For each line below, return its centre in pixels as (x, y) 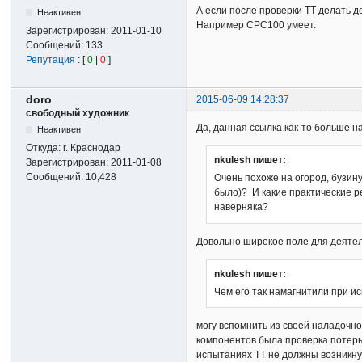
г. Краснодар (92, 147)
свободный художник (78, 113)
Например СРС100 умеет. (257, 25)
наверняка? (242, 207)
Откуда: (45, 147)
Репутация (51, 59)
